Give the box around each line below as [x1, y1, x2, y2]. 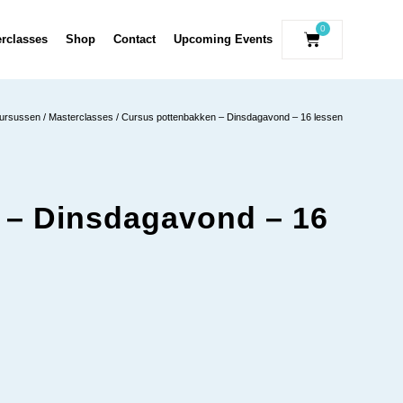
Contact [113, 32, 156, 46]
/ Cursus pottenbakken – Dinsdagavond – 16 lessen [113, 112, 343, 122]
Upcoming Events [174, 32, 273, 46]
